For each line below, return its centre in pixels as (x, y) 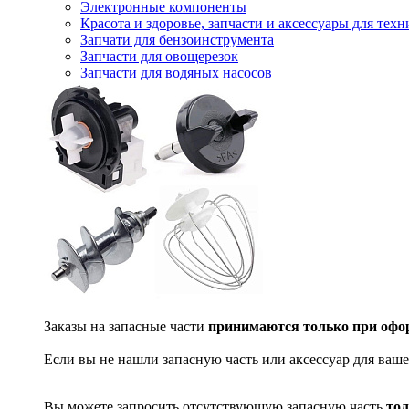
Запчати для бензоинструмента (177, 40)
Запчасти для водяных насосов (176, 73)
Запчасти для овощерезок (159, 56)
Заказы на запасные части (126, 326)
